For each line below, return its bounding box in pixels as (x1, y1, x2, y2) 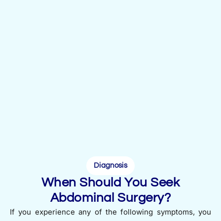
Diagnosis (94, 162, 127, 170)
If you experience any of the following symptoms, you (10, 207, 211, 217)
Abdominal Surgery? (50, 191, 171, 205)
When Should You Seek (41, 176, 180, 189)
